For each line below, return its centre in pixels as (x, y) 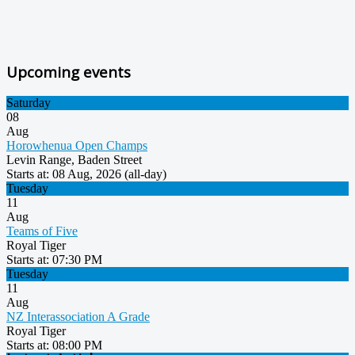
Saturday (29, 103)
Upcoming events (69, 71)
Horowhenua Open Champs (77, 146)
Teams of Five (42, 231)
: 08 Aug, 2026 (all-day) (106, 174)
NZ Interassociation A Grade (78, 317)
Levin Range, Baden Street (74, 160)
